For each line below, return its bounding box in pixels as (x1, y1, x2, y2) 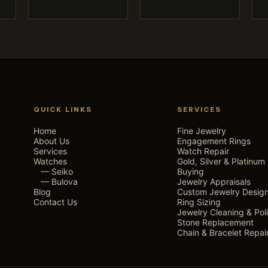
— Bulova (41, 176, 78, 187)
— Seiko (41, 166, 73, 177)
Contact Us (33, 197, 77, 208)
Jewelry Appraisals (177, 176, 251, 187)
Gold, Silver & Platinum (177, 156, 265, 167)
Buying (177, 166, 204, 177)
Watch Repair (177, 146, 229, 157)
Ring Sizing (177, 197, 221, 208)
